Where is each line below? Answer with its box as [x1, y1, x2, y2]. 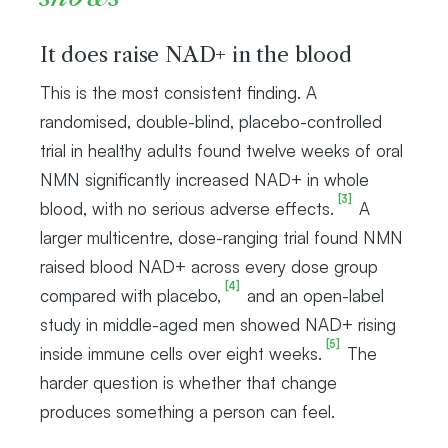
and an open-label [242, 284, 384, 306]
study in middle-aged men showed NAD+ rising [40, 313, 396, 335]
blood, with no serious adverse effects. [40, 197, 334, 219]
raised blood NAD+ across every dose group [40, 255, 378, 277]
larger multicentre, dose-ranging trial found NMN [40, 226, 403, 248]
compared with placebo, [40, 284, 221, 306]
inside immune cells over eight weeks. [40, 342, 322, 364]
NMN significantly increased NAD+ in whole [40, 168, 369, 190]
